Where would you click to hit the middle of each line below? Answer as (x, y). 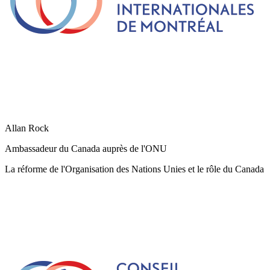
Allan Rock (27, 128)
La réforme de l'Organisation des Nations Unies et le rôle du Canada (134, 169)
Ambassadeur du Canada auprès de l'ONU (86, 148)
